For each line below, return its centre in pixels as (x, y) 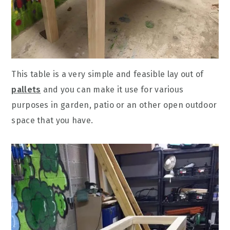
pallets (26, 90)
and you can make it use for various (112, 90)
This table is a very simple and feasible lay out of (108, 74)
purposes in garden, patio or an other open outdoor (114, 105)
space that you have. (52, 121)
